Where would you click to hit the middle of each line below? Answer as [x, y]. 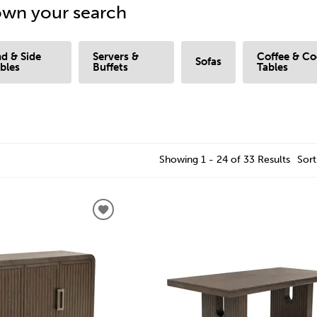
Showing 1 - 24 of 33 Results [224, 160]
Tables [273, 67]
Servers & [115, 56]
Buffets [110, 67]
